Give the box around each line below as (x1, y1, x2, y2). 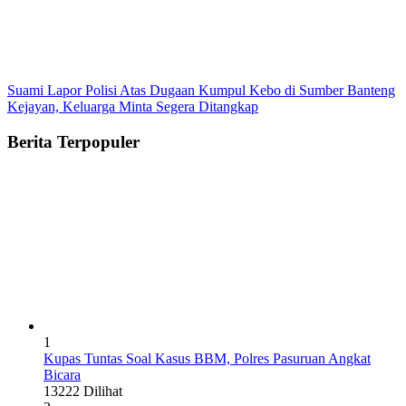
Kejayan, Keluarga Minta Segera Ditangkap (7, 99, 258, 115)
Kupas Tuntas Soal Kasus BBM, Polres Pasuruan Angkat (43, 350, 371, 366)
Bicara (43, 366, 81, 382)
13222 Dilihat (43, 382, 122, 399)
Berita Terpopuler (7, 132, 140, 152)
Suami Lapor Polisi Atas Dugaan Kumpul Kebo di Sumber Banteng (7, 82, 395, 99)
